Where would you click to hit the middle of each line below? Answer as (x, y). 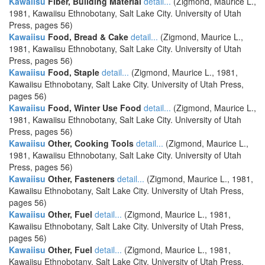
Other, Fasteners (80, 179)
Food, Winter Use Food (93, 108)
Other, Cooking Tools (90, 143)
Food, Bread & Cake (87, 37)
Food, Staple (72, 72)
